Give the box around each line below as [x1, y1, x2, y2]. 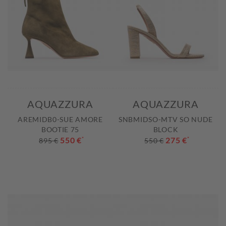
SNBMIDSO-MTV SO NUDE [119, 115, 213, 124]
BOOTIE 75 [41, 125, 80, 134]
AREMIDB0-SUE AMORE [18, 115, 103, 124]
